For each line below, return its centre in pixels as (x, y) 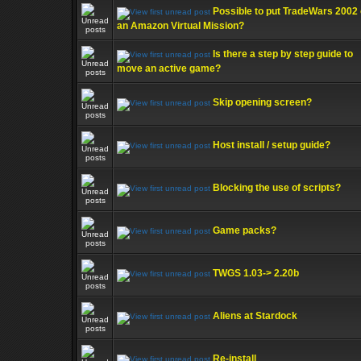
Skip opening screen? (262, 102)
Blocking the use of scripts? (277, 188)
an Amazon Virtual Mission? (180, 26)
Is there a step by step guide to (283, 54)
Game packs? (245, 230)
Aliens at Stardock (255, 316)
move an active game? (169, 68)
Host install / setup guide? (272, 145)
